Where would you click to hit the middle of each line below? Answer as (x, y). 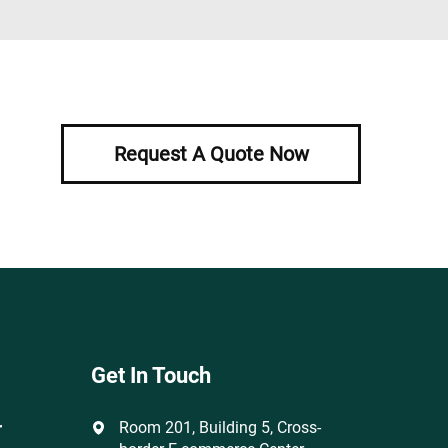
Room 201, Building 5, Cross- (220, 427)
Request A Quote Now (211, 153)
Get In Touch (151, 375)
